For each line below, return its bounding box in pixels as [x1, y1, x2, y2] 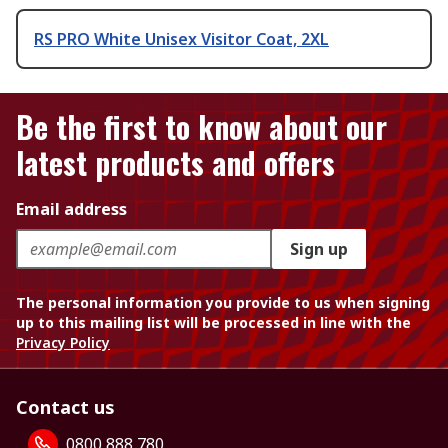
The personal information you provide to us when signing [16, 293, 430, 312]
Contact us [16, 395, 115, 419]
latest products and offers [16, 140, 335, 185]
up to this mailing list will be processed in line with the [16, 313, 411, 332]
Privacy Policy [16, 333, 110, 352]
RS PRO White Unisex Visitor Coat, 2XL [34, 27, 329, 50]
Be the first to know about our [16, 104, 387, 149]
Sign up [290, 238, 348, 260]
